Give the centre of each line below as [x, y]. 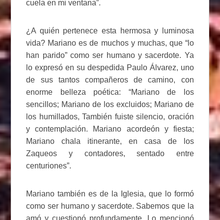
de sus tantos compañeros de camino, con [110, 80]
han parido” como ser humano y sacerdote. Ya [110, 55]
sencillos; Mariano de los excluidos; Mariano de [110, 104]
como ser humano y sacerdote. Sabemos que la [110, 206]
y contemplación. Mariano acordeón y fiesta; [110, 129]
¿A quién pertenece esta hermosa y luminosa [110, 30]
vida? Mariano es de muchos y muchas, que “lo [110, 43]
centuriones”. [49, 165]
